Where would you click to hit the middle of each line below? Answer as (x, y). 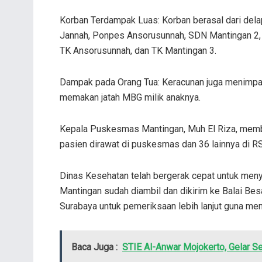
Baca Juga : (94, 247)
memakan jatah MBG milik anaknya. (130, 98)
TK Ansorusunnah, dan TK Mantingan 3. (138, 51)
